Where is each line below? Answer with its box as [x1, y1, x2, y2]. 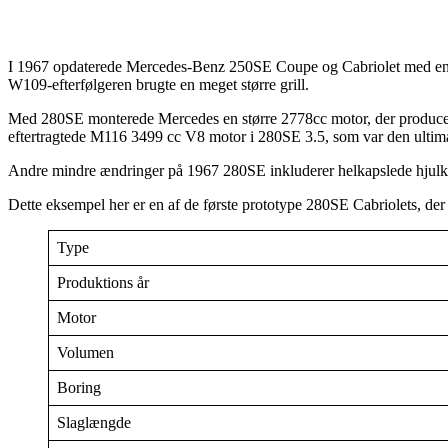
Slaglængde [57, 413, 131, 431]
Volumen [57, 343, 114, 361]
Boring [57, 378, 101, 396]
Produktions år [57, 273, 149, 291]
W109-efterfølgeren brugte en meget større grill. [8, 75, 309, 93]
